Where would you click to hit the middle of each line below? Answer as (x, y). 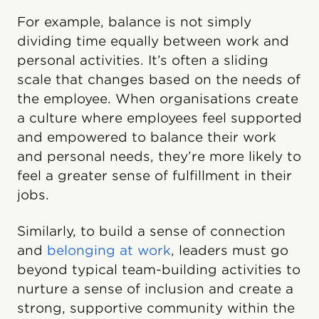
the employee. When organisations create (158, 99)
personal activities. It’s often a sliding (143, 61)
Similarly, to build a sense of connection (151, 231)
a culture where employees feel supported (159, 118)
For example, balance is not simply (134, 22)
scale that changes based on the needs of (159, 80)
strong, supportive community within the (156, 308)
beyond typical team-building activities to (159, 270)
